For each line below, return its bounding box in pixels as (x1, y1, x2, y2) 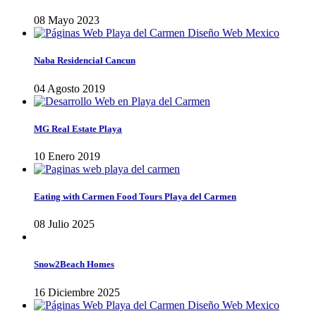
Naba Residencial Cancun (34, 55, 135, 66)
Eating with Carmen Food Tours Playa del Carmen (34, 191, 236, 202)
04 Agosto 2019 (34, 82, 105, 95)
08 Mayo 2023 (34, 14, 99, 27)
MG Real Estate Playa (34, 123, 122, 134)
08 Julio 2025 (34, 218, 95, 231)
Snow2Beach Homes (34, 259, 114, 270)
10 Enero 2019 (34, 150, 100, 162)
